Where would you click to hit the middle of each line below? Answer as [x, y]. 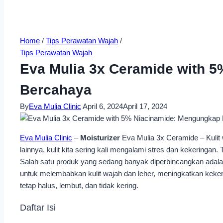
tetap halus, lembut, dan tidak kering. [79, 185]
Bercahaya [56, 90]
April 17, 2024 [145, 106]
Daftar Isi [38, 208]
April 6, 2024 [103, 106]
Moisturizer [100, 138]
